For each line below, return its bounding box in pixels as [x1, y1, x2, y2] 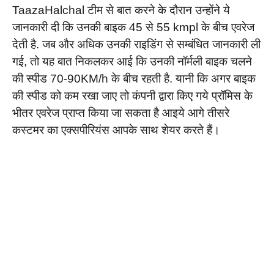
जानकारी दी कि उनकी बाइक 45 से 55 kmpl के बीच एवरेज [12, 20, 254, 34]
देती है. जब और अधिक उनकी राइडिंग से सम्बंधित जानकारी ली [12, 37, 261, 51]
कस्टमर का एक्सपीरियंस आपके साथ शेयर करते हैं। [12, 123, 220, 136]
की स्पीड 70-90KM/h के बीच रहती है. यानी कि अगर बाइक [12, 72, 256, 85]
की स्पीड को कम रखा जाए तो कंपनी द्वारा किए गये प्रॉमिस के [12, 89, 253, 102]
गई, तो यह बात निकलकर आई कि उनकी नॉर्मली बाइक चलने [12, 54, 252, 68]
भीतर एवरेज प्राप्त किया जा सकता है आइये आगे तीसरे [12, 106, 229, 119]
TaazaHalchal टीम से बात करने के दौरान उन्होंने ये [12, 3, 230, 17]
